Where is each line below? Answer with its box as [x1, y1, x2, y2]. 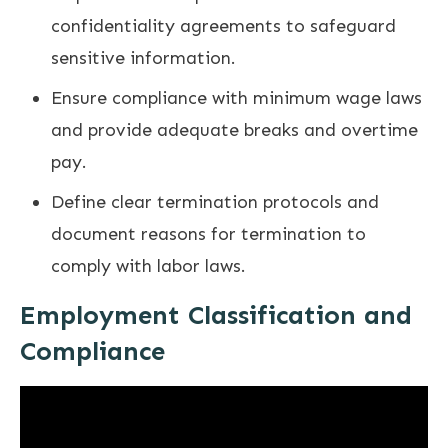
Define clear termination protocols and [51, 191, 379, 214]
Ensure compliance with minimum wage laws [51, 87, 422, 110]
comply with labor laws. [51, 255, 246, 278]
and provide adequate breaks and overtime [51, 119, 418, 142]
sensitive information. [51, 47, 236, 70]
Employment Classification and [20, 300, 412, 332]
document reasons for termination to [51, 223, 366, 246]
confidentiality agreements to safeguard [51, 15, 396, 38]
